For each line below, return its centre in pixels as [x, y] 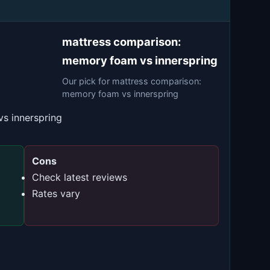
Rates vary [56, 193]
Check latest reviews [80, 177]
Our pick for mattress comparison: [132, 81]
